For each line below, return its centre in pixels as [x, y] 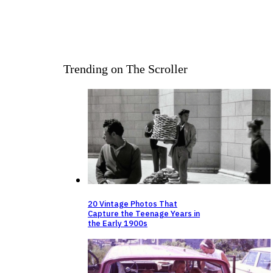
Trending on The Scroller [126, 69]
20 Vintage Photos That [133, 204]
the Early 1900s [118, 224]
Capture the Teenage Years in [144, 214]
